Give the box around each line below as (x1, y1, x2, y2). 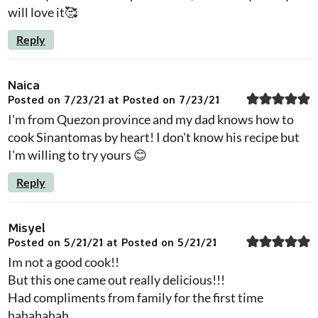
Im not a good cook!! (8, 253, 119, 270)
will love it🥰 (8, 4, 77, 20)
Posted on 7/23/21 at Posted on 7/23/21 (8, 92, 219, 106)
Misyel (8, 219, 45, 235)
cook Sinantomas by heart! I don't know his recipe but (8, 128, 300, 145)
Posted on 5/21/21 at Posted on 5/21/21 (8, 234, 216, 249)
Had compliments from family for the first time (8, 289, 263, 305)
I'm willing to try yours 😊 (8, 146, 147, 163)
